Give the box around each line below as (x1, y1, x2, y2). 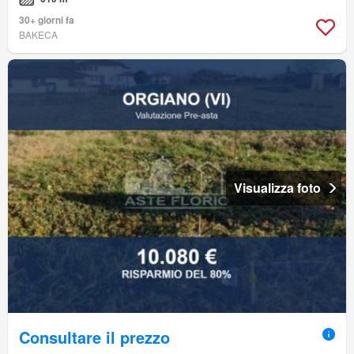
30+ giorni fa (19, 12, 74, 27)
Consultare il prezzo (19, 325, 170, 348)
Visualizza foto (234, 178, 321, 197)
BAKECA (19, 27, 58, 41)
